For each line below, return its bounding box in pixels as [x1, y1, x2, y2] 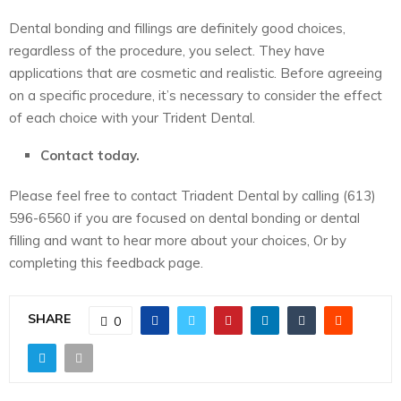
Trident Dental [162, 108, 252, 126]
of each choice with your [9, 108, 162, 126]
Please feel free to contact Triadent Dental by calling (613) [9, 186, 376, 204]
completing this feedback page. [9, 253, 203, 271]
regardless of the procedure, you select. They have [9, 41, 325, 59]
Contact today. [40, 146, 143, 164]
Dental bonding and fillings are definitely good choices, [9, 19, 346, 37]
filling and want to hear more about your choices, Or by [9, 231, 346, 249]
